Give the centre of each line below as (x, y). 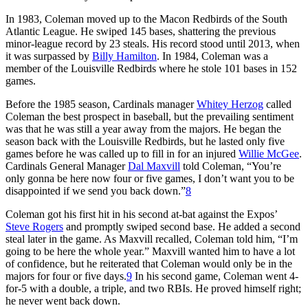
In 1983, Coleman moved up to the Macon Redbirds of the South (146, 19)
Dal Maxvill (154, 166)
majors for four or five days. (66, 276)
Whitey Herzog (230, 104)
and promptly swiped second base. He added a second (182, 226)
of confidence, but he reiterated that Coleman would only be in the (149, 263)
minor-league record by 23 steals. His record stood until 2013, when (153, 43)
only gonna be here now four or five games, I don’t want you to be (150, 178)
